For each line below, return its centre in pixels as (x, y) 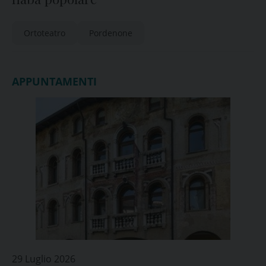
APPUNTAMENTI (54, 81)
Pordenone (111, 33)
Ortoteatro (45, 33)
